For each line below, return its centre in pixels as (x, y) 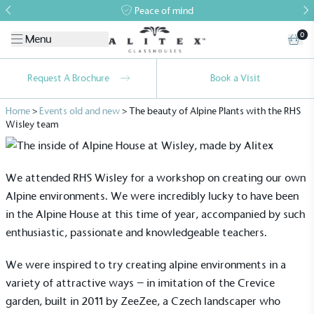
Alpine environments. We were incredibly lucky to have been (152, 196)
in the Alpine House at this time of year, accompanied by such (155, 214)
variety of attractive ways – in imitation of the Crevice (140, 282)
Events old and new (80, 111)
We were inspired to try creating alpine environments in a (146, 264)
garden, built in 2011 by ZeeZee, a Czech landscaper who (143, 301)
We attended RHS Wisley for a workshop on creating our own (156, 177)
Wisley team (32, 124)
